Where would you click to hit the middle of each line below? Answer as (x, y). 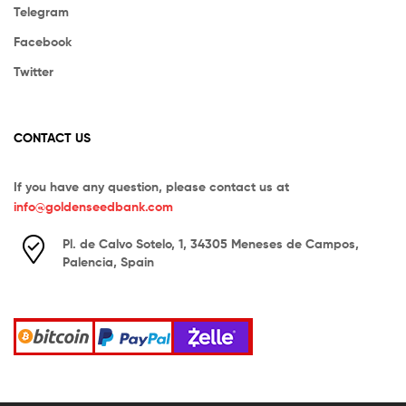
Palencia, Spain (108, 261)
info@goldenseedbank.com (93, 206)
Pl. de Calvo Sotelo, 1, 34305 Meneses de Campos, (211, 243)
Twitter (34, 72)
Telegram (41, 12)
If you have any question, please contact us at (151, 186)
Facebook (43, 42)
